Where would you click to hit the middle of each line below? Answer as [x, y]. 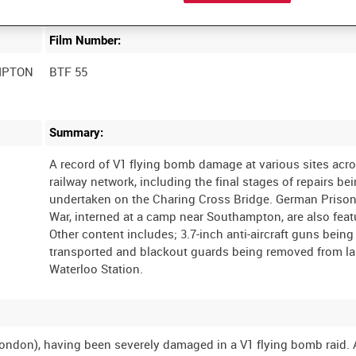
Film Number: [85, 40]
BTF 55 [69, 71]
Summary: [77, 133]
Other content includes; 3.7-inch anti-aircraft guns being [202, 234]
